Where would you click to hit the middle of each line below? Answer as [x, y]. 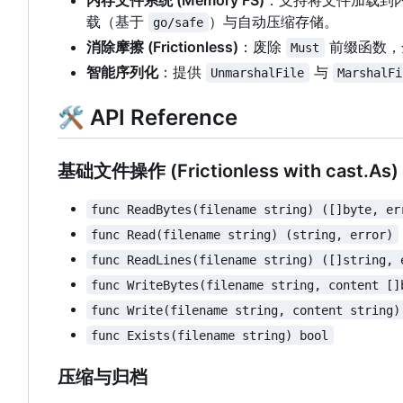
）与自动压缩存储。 [273, 22]
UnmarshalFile [258, 73]
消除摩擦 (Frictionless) [162, 47]
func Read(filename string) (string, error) [242, 234]
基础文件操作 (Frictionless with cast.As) [228, 171]
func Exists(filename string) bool [210, 335]
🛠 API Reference [148, 118]
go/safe [179, 23]
